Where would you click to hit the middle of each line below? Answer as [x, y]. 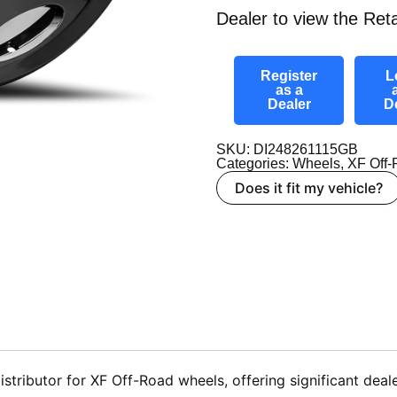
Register [289, 75]
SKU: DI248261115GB [287, 149]
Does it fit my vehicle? [309, 187]
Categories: [254, 163]
